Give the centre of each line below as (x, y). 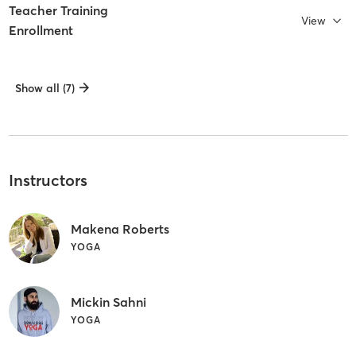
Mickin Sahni (108, 302)
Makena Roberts (120, 228)
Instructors (48, 180)
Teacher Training (58, 11)
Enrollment (41, 31)
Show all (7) (44, 89)
